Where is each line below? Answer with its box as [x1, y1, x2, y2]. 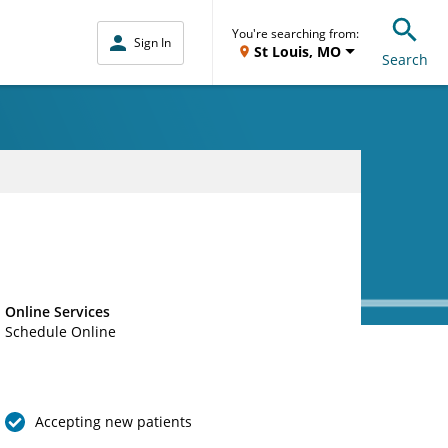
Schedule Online [4, 322, 116, 341]
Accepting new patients [34, 412, 192, 431]
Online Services [4, 302, 110, 321]
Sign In [134, 34, 171, 51]
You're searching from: [232, 24, 359, 42]
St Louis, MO [253, 41, 341, 61]
